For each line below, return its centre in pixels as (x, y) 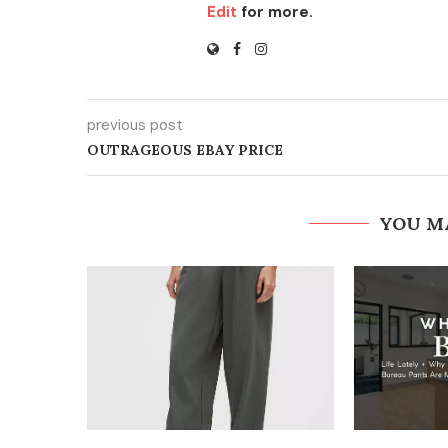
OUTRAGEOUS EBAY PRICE (185, 150)
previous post (135, 125)
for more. (275, 12)
